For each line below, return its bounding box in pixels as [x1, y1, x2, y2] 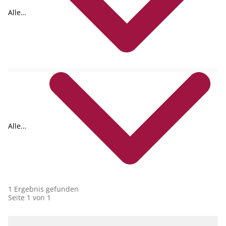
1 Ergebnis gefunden [8, 184, 79, 194]
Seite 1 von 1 [8, 192, 51, 202]
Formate [8, 16, 36, 26]
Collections [8, 129, 45, 139]
